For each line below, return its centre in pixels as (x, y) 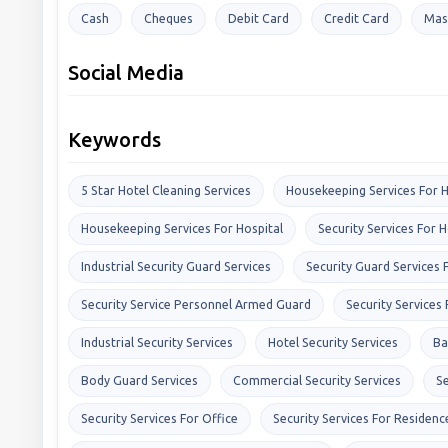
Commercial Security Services (317, 380)
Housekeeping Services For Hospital (182, 228)
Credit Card (356, 18)
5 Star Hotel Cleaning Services (166, 190)
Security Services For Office (159, 418)
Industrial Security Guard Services (176, 266)
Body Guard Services (139, 380)
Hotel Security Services (333, 342)
